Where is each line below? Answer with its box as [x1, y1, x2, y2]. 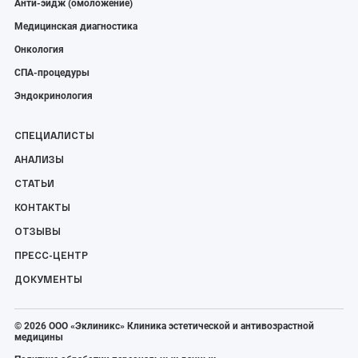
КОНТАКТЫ [14, 201, 70, 213]
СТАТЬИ [14, 177, 54, 189]
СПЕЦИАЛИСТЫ [14, 129, 94, 141]
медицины [14, 331, 63, 343]
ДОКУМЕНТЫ [14, 272, 82, 284]
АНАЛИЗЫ [14, 153, 64, 165]
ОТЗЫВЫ [14, 225, 61, 237]
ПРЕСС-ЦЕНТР [14, 249, 88, 261]
